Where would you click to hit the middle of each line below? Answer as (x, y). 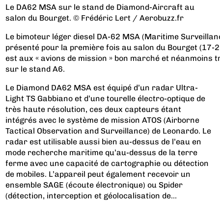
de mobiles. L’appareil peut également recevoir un (98, 174)
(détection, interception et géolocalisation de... (91, 195)
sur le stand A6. (35, 69)
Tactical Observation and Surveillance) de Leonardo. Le (109, 131)
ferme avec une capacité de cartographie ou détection (107, 163)
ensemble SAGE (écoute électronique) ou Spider (94, 185)
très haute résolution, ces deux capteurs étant (94, 109)
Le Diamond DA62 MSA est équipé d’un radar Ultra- (102, 87)
